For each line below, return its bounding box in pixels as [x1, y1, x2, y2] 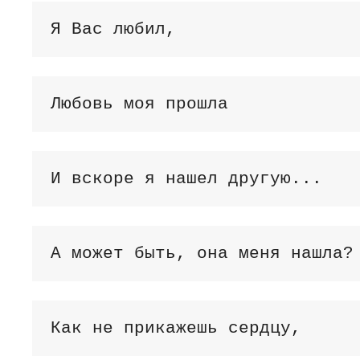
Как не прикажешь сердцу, [50, 318, 301, 337]
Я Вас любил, [50, 19, 176, 39]
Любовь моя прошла [50, 94, 228, 113]
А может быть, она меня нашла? [50, 243, 354, 263]
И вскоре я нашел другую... [50, 169, 322, 188]
